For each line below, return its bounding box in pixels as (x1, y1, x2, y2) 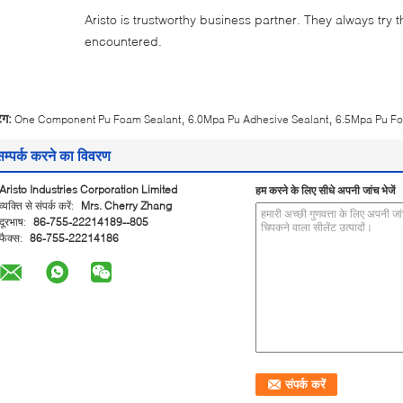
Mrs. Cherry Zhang (81, 199, 172, 212)
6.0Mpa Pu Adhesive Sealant (188, 112, 328, 126)
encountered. (85, 33, 162, 49)
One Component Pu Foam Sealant (14, 112, 181, 126)
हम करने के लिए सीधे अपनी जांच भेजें (255, 184, 395, 197)
